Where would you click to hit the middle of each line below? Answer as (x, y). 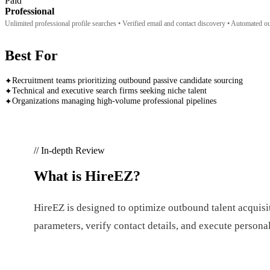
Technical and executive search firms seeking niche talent (109, 91)
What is (59, 176)
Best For (31, 55)
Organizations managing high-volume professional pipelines (114, 101)
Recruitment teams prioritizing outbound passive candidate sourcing (127, 81)
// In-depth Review (69, 150)
